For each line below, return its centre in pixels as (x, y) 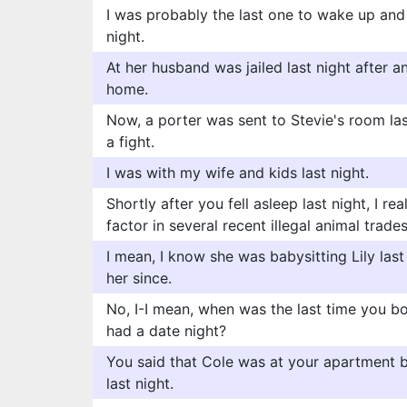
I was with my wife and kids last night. (238, 173)
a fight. (130, 142)
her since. (139, 278)
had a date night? (166, 331)
